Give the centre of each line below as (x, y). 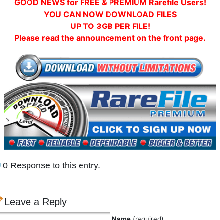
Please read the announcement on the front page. (110, 38)
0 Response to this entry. (52, 166)
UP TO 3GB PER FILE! (110, 26)
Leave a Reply (36, 202)
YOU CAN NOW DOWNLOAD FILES (110, 14)
